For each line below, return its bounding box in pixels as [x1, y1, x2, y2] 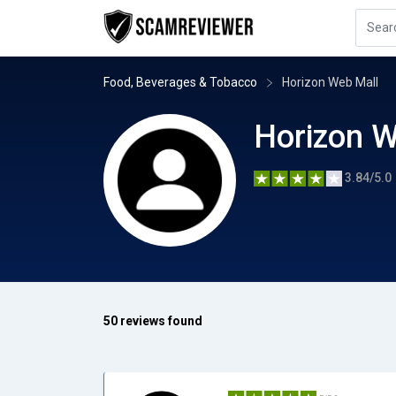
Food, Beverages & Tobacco [103, 75, 257, 89]
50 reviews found [103, 314, 202, 328]
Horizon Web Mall [282, 75, 378, 89]
